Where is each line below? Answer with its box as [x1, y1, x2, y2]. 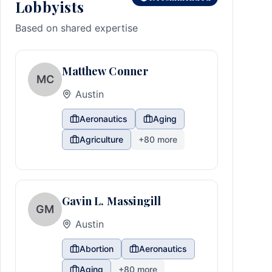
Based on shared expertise [15, 22, 138, 34]
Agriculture [80, 134, 123, 144]
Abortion [80, 243, 114, 254]
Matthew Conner [62, 64, 149, 78]
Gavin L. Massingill [62, 194, 161, 208]
